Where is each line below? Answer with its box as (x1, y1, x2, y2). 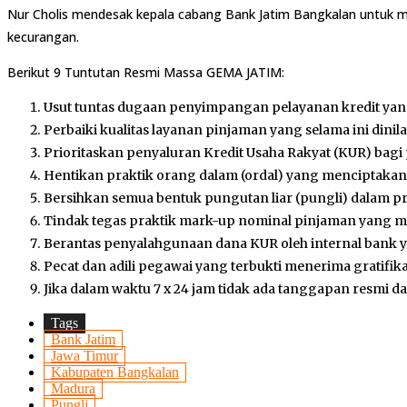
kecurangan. (7, 28, 79, 46)
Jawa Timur (51, 348, 118, 364)
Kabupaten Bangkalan (51, 364, 179, 381)
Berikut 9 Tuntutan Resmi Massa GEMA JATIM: (7, 64, 284, 82)
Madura (51, 381, 95, 397)
